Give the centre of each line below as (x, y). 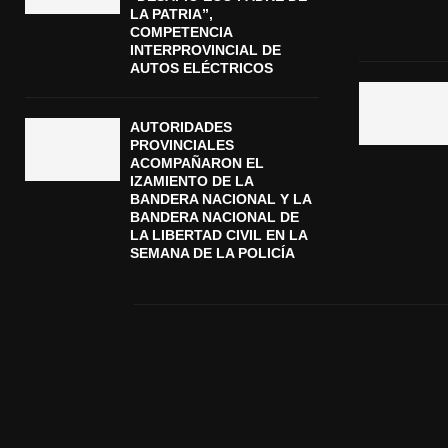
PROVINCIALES (182, 144)
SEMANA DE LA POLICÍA (212, 252)
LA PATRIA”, (171, 13)
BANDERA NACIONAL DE (214, 216)
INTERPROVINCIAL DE (205, 49)
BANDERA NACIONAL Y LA (220, 198)
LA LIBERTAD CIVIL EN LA (218, 234)
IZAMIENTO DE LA (191, 180)
